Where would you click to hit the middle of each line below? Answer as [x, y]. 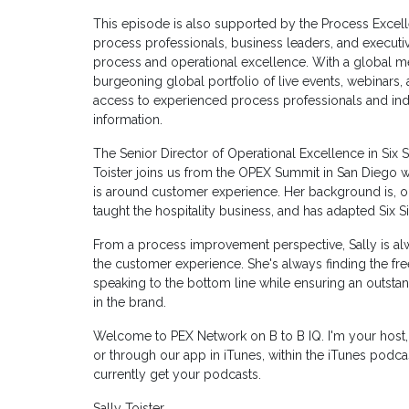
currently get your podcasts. [177, 375]
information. [128, 120]
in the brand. [130, 303]
